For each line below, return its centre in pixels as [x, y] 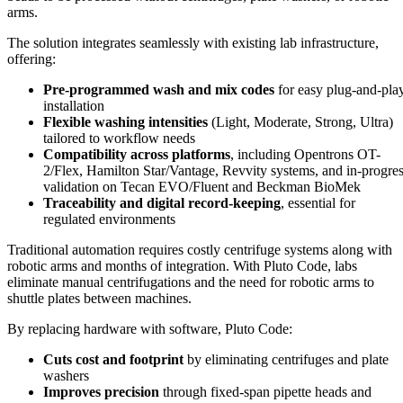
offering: [31, 59]
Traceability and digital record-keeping [162, 203]
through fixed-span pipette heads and [265, 392]
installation [74, 106]
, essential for [318, 203]
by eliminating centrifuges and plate [286, 360]
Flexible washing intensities [125, 122]
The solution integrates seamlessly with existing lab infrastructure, [193, 43]
